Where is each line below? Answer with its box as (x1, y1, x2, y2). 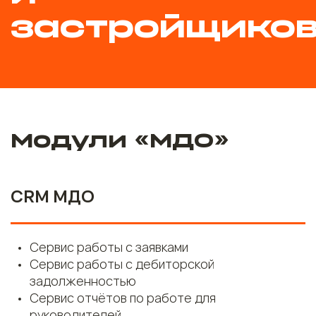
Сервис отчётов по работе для (30, 288, 216, 306)
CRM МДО (11, 183, 95, 207)
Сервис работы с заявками (30, 238, 188, 255)
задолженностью (30, 272, 136, 289)
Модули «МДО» (11, 131, 229, 152)
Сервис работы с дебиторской (30, 255, 214, 272)
